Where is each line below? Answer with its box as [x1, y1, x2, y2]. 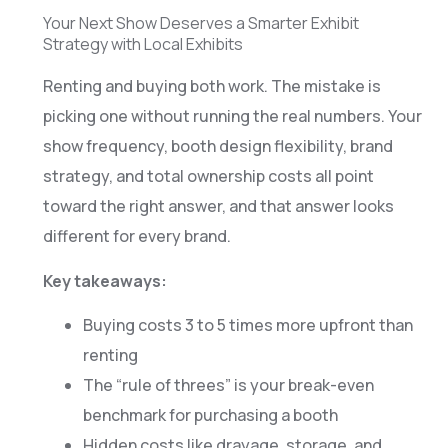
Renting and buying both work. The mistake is [42, 75, 381, 98]
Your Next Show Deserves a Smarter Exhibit [42, 12, 359, 35]
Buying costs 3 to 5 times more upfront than [82, 313, 413, 336]
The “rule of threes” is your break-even [82, 373, 374, 396]
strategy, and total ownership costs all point [42, 165, 374, 188]
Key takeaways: [42, 269, 167, 292]
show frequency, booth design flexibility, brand [42, 135, 393, 158]
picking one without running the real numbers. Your [42, 105, 422, 128]
